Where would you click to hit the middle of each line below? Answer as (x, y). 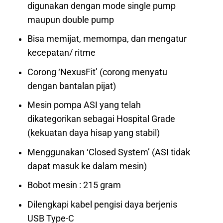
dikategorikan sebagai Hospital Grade (102, 119)
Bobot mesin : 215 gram (74, 185)
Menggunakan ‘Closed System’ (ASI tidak (109, 152)
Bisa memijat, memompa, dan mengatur (107, 39)
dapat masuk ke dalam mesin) (87, 166)
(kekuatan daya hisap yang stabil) (94, 133)
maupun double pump (71, 20)
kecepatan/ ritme (62, 53)
